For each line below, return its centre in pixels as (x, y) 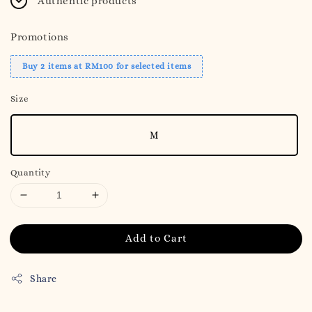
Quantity (31, 172)
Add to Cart (156, 238)
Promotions (40, 37)
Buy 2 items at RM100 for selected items (107, 66)
